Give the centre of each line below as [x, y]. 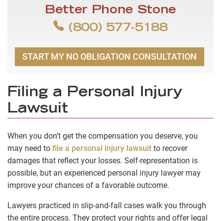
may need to [30, 148]
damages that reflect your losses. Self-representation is [103, 160]
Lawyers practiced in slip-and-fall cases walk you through [107, 205]
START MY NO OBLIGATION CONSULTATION [110, 57]
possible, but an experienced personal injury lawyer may [104, 173]
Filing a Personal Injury [95, 93]
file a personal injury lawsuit [102, 148]
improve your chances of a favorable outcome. [88, 185]
